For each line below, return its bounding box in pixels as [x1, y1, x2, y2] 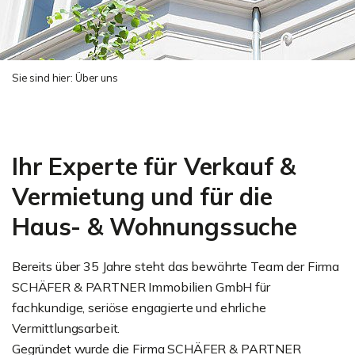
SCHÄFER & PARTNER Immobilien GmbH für [12, 279, 270, 295]
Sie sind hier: [12, 71, 75, 84]
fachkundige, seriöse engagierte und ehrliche [12, 300, 266, 315]
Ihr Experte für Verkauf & [12, 151, 296, 181]
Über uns [74, 71, 118, 84]
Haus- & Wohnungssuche [12, 212, 297, 242]
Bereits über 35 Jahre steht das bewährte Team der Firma [12, 258, 340, 274]
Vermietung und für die [12, 181, 273, 212]
